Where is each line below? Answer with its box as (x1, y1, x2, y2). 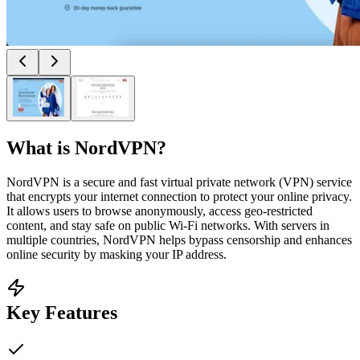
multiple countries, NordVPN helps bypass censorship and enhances (6, 232, 352, 247)
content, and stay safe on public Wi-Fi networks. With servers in (6, 218, 329, 232)
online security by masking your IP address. (6, 247, 227, 261)
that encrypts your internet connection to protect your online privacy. (6, 189, 352, 203)
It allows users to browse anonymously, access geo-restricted (6, 203, 313, 218)
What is (6, 137, 75, 158)
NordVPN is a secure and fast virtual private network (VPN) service (6, 174, 352, 189)
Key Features (6, 301, 117, 323)
